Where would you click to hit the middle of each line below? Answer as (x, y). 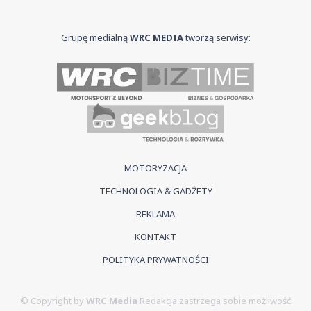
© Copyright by (53, 300)
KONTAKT (155, 236)
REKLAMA (155, 213)
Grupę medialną (95, 37)
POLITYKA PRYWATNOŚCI (155, 259)
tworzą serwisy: (217, 37)
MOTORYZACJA (155, 168)
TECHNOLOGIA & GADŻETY (155, 191)
